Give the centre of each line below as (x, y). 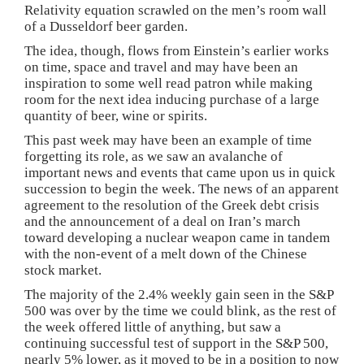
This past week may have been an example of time (168, 140)
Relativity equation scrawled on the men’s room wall (175, 10)
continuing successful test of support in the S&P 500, (176, 343)
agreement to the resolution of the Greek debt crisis (172, 205)
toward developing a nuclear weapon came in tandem (177, 238)
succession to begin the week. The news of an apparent (182, 189)
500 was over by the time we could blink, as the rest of (180, 311)
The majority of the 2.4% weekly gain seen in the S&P (179, 295)
